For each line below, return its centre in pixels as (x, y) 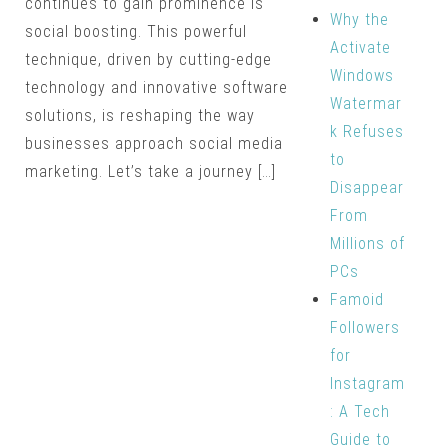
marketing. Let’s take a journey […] (150, 171)
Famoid (356, 299)
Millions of (367, 243)
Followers (364, 327)
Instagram (367, 383)
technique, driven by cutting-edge (148, 59)
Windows (361, 75)
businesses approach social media (154, 143)
